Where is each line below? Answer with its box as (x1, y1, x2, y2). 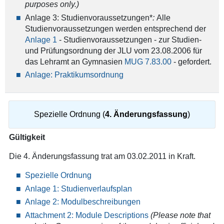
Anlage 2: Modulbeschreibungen (24, 197, 140, 206)
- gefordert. (171, 57, 211, 66)
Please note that (152, 210, 210, 219)
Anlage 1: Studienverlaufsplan (24, 184, 132, 193)
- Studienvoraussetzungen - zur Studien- (56, 35, 201, 44)
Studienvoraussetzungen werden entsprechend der (24, 24, 206, 33)
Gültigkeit (8, 133, 45, 142)
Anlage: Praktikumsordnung (24, 70, 123, 79)
